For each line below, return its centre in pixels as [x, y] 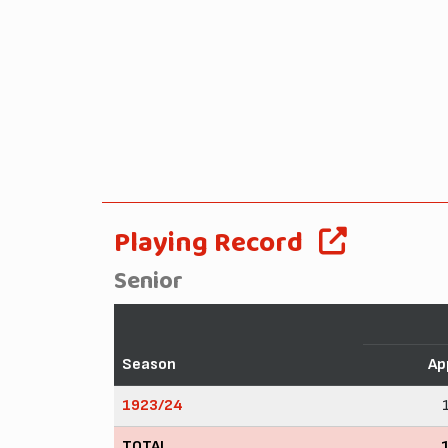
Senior [148, 281]
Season [149, 364]
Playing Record [208, 243]
